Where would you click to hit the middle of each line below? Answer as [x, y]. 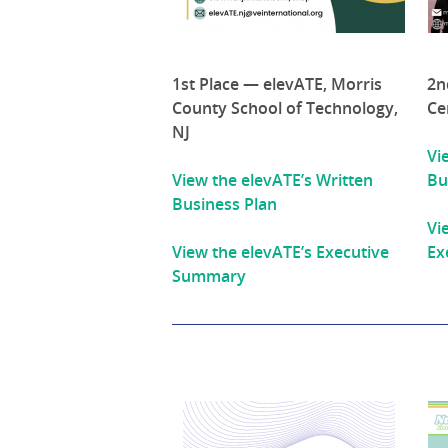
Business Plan [224, 204]
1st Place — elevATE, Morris [277, 84]
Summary [209, 276]
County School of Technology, [285, 108]
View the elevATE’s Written [272, 180]
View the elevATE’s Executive [280, 252]
